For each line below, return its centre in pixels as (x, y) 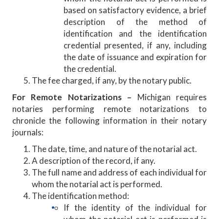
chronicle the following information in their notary (109, 120)
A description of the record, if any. (94, 160)
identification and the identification (135, 33)
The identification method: (80, 196)
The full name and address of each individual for (119, 172)
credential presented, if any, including (135, 45)
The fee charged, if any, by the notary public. (112, 80)
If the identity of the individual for (135, 207)
